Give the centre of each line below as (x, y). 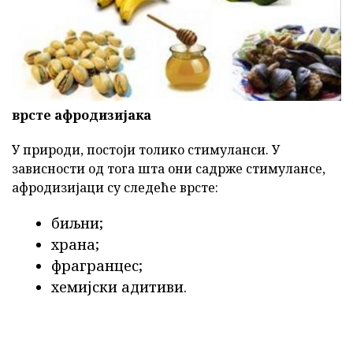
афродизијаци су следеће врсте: (115, 187)
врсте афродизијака (82, 115)
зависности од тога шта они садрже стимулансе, (169, 168)
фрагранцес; (97, 265)
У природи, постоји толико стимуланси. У (146, 149)
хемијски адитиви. (119, 286)
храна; (75, 244)
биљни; (77, 223)
